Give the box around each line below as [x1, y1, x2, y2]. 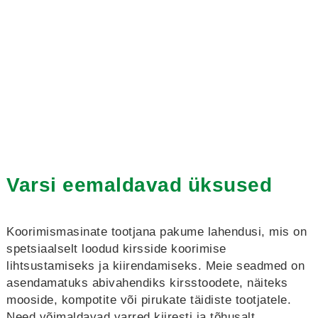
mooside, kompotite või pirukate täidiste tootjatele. [6, 293, 291, 307]
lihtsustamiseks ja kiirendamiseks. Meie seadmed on [6, 259, 305, 273]
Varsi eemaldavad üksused [6, 174, 272, 196]
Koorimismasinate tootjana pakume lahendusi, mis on [6, 225, 307, 238]
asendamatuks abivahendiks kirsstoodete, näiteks [6, 276, 288, 290]
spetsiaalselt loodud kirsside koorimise [6, 242, 226, 256]
